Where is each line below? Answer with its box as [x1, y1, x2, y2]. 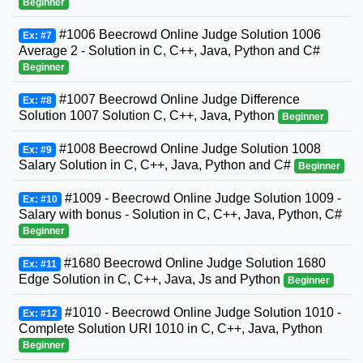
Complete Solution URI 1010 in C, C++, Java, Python [19, 322, 322, 336]
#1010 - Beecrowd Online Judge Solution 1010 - [61, 305, 341, 320]
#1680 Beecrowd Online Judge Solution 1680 [60, 256, 326, 271]
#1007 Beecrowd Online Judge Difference [55, 92, 300, 107]
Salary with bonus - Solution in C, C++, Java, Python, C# [19, 207, 342, 222]
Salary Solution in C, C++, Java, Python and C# [19, 158, 294, 173]
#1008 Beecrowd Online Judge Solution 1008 [55, 142, 321, 156]
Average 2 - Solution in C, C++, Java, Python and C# [19, 44, 320, 58]
